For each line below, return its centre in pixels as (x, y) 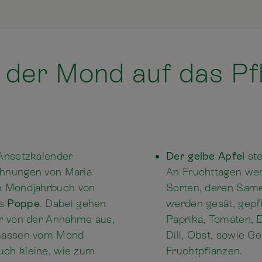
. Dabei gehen (73, 204)
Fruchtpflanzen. (204, 251)
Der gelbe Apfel (207, 156)
